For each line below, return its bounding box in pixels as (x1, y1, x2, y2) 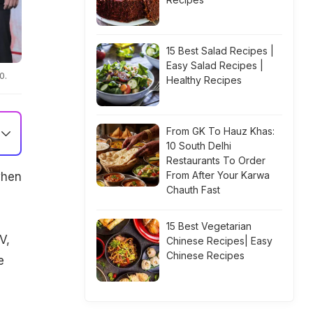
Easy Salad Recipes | (166, 59, 263, 71)
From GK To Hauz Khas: (166, 125, 275, 137)
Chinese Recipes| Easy (166, 235, 272, 247)
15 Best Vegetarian (166, 220, 252, 232)
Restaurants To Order (166, 154, 265, 166)
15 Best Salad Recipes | (166, 45, 274, 57)
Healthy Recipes (166, 74, 242, 86)
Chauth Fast (166, 184, 220, 196)
